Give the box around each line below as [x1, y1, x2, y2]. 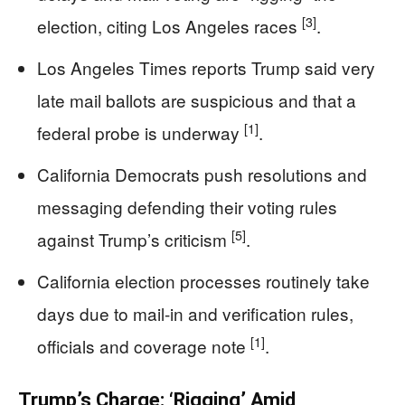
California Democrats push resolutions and [37, 162, 367, 186]
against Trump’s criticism [37, 227, 231, 251]
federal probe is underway [37, 120, 244, 145]
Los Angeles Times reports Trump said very [37, 55, 375, 80]
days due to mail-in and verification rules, [37, 301, 353, 325]
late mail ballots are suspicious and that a [37, 88, 356, 112]
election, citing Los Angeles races [37, 14, 302, 38]
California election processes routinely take [37, 268, 370, 293]
